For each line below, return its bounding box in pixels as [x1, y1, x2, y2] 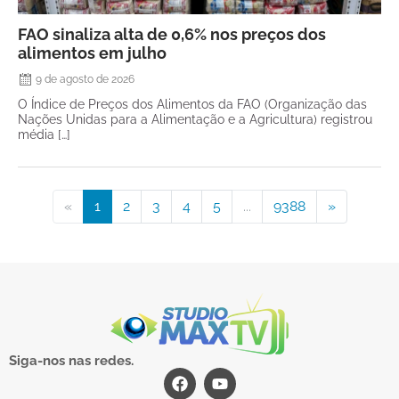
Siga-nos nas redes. [9, 353, 134, 370]
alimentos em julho [18, 44, 167, 63]
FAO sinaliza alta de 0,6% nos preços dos [18, 25, 326, 45]
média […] [18, 126, 70, 142]
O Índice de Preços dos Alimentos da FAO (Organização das [18, 96, 367, 112]
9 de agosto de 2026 [36, 73, 134, 86]
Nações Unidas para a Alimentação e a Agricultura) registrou [18, 111, 372, 127]
